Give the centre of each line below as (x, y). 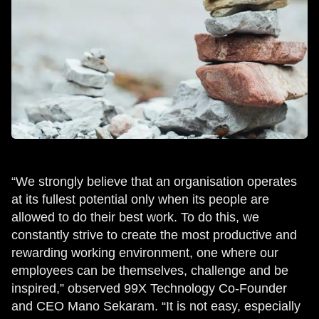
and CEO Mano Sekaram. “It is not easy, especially (156, 306)
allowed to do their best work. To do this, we (135, 217)
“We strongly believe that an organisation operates (154, 182)
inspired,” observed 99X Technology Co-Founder (149, 288)
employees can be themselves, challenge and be (150, 271)
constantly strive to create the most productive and (154, 235)
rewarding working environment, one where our (145, 253)
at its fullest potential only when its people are (140, 199)
